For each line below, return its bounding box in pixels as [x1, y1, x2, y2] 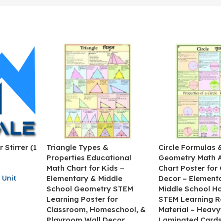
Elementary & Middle [46, 174, 123, 184]
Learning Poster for [46, 194, 118, 204]
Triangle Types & [46, 143, 109, 152]
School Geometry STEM [46, 184, 134, 194]
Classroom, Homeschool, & [46, 205, 147, 215]
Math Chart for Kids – [46, 163, 125, 173]
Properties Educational [46, 153, 132, 163]
